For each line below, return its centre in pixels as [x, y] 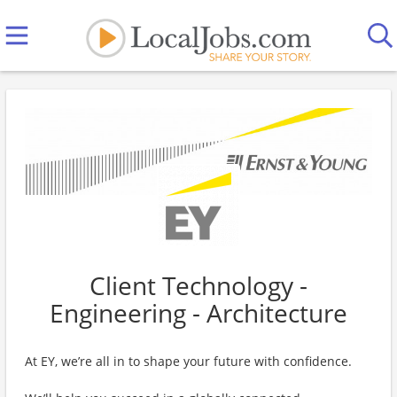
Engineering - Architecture [198, 313]
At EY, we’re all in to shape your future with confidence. [188, 361]
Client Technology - [198, 285]
